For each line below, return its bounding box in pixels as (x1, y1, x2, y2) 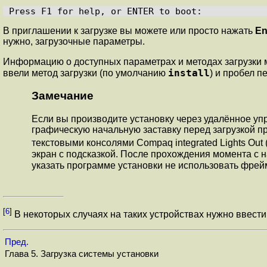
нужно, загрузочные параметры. (3, 36, 145, 46)
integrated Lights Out (175, 138, 263, 148)
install (168, 67, 210, 79)
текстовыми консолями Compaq (32, 138, 175, 148)
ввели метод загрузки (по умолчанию (3, 67, 168, 78)
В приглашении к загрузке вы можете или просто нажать (3, 25, 255, 36)
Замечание (32, 89, 94, 103)
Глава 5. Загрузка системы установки (5, 249, 161, 259)
